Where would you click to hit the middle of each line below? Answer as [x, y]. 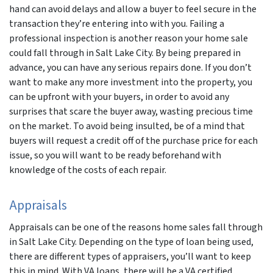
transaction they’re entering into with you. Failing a [117, 23]
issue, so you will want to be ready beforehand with [115, 155]
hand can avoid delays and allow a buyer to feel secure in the [133, 9]
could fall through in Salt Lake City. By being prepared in [125, 53]
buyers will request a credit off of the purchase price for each [133, 140]
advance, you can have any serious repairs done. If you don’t [130, 67]
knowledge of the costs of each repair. [88, 170]
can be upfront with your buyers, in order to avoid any [119, 97]
